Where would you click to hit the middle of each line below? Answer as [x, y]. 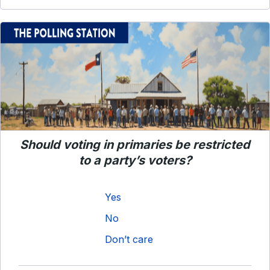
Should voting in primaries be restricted [135, 145]
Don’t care [129, 239]
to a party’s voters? [135, 160]
